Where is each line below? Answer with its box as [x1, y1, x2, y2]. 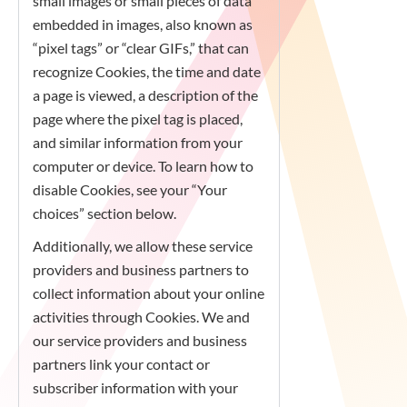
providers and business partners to [33, 261, 249, 278]
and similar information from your [33, 134, 243, 151]
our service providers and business [33, 332, 247, 349]
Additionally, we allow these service [33, 237, 253, 254]
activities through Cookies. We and [33, 308, 250, 325]
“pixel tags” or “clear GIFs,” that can [33, 39, 249, 56]
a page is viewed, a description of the [33, 86, 258, 104]
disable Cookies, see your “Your [33, 181, 227, 198]
